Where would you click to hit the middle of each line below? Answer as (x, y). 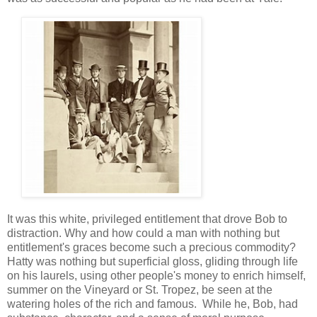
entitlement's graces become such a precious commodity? (153, 247)
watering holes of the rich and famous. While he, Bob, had (152, 304)
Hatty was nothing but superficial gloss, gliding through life (152, 261)
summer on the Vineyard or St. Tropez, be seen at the (140, 289)
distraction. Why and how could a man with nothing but (143, 233)
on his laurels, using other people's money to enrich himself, (156, 275)
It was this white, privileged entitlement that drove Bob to (147, 219)
